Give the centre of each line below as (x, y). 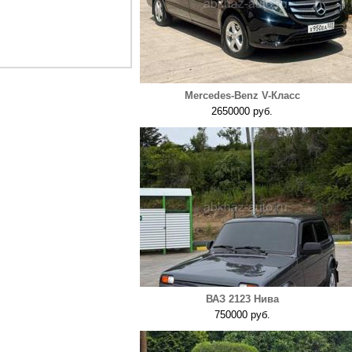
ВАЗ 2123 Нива (242, 299)
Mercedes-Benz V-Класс (242, 95)
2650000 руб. (242, 111)
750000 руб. (242, 315)
